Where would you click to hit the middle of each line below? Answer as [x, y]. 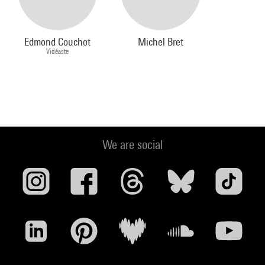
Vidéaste [58, 51]
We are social [132, 145]
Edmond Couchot [58, 42]
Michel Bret [161, 42]
